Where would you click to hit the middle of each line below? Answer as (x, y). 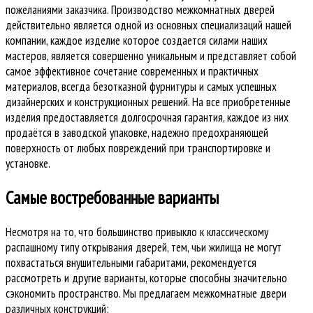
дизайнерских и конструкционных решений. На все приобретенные (148, 102)
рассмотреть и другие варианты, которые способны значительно (146, 278)
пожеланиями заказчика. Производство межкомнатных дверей (140, 10)
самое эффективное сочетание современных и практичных (132, 72)
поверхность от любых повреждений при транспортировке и (138, 148)
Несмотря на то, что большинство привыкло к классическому (137, 232)
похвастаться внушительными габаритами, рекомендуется (131, 262)
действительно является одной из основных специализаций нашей (148, 26)
